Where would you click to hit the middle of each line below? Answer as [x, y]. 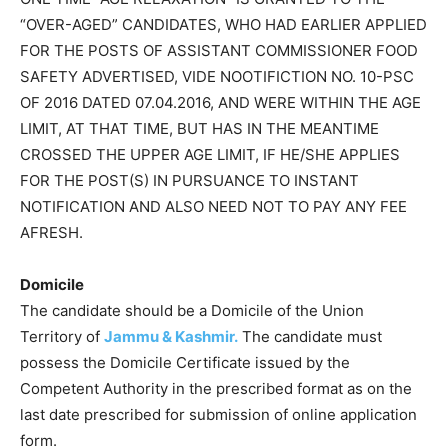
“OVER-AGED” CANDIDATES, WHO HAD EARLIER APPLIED [223, 24]
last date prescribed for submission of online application [218, 414]
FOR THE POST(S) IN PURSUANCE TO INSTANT [189, 180]
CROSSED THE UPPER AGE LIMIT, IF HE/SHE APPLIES [210, 154]
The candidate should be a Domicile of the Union [192, 310]
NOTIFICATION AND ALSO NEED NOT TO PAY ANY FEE [213, 206]
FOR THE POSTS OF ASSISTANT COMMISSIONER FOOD [219, 50]
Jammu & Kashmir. [171, 336]
